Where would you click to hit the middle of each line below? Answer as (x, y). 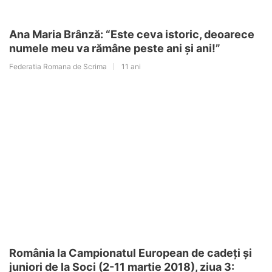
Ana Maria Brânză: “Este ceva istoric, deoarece (132, 34)
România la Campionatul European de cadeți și (131, 253)
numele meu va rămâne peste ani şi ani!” (115, 48)
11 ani (131, 66)
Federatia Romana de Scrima (58, 66)
